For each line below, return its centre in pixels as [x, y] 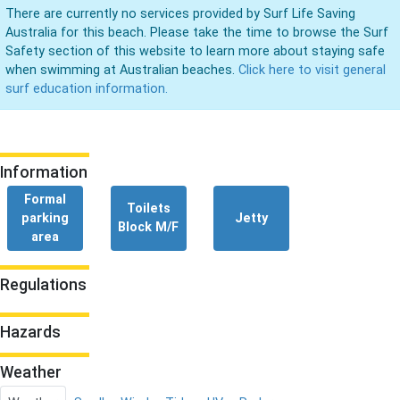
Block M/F [149, 227]
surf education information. [87, 88]
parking [46, 218]
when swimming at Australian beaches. [122, 70]
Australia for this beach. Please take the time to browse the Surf [197, 32]
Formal [46, 199]
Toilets [148, 208]
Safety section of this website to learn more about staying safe [195, 51]
